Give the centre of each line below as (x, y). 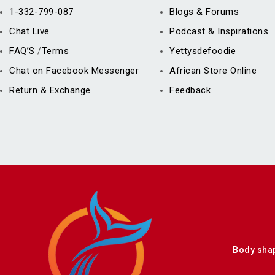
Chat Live (29, 32)
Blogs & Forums (204, 12)
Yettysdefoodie (203, 51)
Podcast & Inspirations (219, 32)
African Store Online (213, 71)
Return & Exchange (50, 91)
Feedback (190, 91)
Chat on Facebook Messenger (74, 71)
